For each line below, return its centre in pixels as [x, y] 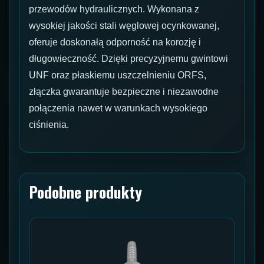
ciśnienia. [49, 125]
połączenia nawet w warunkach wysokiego [118, 108]
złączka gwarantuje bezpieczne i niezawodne [124, 92]
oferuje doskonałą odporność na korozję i [115, 42]
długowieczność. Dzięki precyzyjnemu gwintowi [128, 59]
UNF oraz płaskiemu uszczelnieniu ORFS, [118, 75]
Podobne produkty [85, 192]
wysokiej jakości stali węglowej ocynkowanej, [124, 26]
